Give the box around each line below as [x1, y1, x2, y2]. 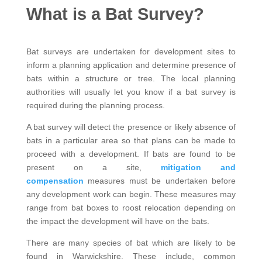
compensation [26, 175, 84, 185]
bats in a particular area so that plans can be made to [26, 135, 236, 145]
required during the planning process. [26, 100, 165, 110]
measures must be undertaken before [83, 175, 236, 185]
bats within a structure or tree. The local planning [26, 73, 236, 83]
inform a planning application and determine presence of [26, 60, 236, 70]
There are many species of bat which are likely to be [26, 237, 236, 247]
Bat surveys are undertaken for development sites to [26, 46, 236, 56]
